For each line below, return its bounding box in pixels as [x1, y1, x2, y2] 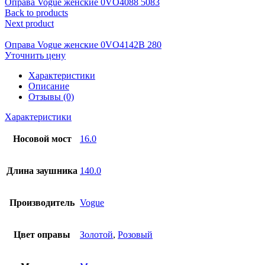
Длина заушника [7, 165, 77, 176]
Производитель [9, 197, 75, 208]
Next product [5, 18, 54, 28]
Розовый [118, 229, 153, 240]
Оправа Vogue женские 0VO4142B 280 [5, 39, 161, 50]
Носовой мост [12, 133, 72, 144]
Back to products [5, 7, 68, 18]
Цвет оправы [14, 229, 70, 240]
